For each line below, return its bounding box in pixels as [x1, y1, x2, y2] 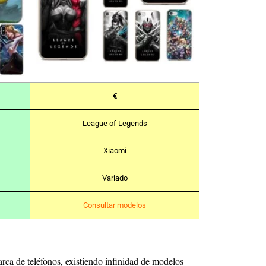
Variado [102, 173, 128, 183]
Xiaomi [103, 146, 126, 156]
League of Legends [82, 119, 147, 128]
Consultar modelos [83, 201, 146, 210]
